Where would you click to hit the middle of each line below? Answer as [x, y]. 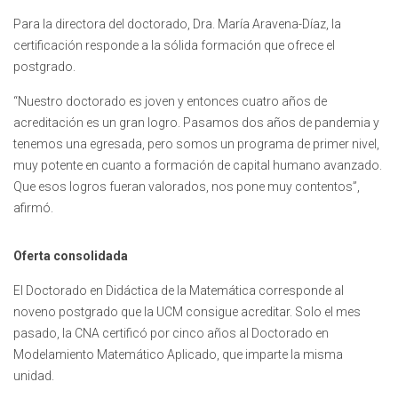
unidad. [34, 376]
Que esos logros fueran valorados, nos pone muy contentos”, [187, 187]
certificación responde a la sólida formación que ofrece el [174, 46]
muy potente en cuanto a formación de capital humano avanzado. [198, 166]
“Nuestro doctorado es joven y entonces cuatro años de [170, 102]
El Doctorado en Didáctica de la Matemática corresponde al [179, 291]
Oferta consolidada [71, 256]
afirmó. [33, 208]
